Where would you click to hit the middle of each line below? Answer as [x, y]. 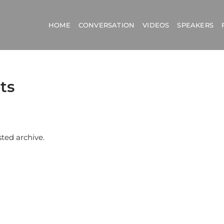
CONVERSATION [106, 25]
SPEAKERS [195, 25]
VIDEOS [156, 25]
